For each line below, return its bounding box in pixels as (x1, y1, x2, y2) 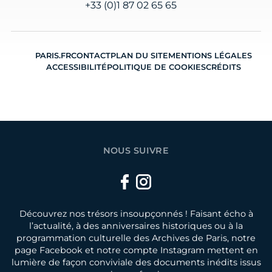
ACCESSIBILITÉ (46, 63, 107, 72)
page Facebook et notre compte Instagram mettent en (14, 245, 258, 256)
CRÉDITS (206, 63, 241, 72)
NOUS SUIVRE (103, 145, 169, 156)
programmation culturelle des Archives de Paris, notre (16, 233, 256, 243)
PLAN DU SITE (110, 51, 168, 60)
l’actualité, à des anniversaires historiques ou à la (29, 220, 243, 231)
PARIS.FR (35, 51, 71, 60)
